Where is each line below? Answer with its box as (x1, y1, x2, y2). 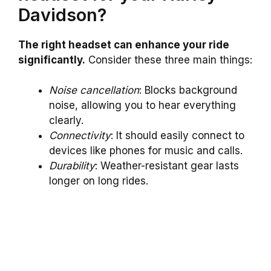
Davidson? (18, 4, 106, 25)
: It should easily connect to (111, 129, 244, 142)
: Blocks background (139, 84, 237, 97)
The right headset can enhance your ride (18, 38, 229, 51)
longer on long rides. (49, 175, 148, 188)
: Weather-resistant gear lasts (95, 160, 239, 172)
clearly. (49, 114, 83, 127)
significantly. (18, 53, 85, 66)
